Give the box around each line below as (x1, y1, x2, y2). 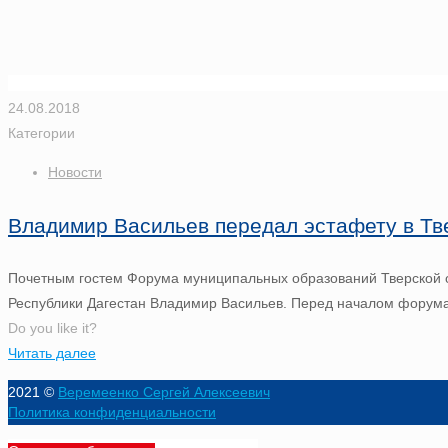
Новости (48, 164, 102, 180)
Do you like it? (8, 319, 97, 336)
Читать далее (8, 344, 96, 361)
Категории (8, 125, 75, 141)
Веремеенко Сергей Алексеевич (58, 383, 270, 400)
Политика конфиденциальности (8, 403, 216, 420)
